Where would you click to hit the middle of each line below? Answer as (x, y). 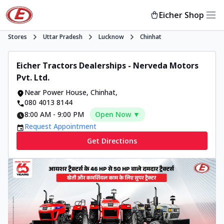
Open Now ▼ (117, 114)
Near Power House (55, 92)
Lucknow (111, 37)
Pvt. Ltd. (33, 77)
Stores (17, 37)
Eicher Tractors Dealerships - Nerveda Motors (107, 65)
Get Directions (112, 141)
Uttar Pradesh (63, 37)
